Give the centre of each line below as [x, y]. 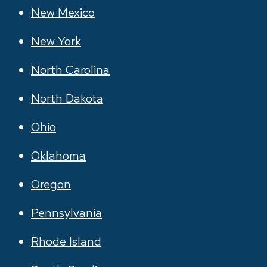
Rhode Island [66, 241]
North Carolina [70, 70]
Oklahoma [58, 156]
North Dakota [67, 98]
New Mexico [63, 13]
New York [56, 41]
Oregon [51, 184]
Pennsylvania [66, 213]
